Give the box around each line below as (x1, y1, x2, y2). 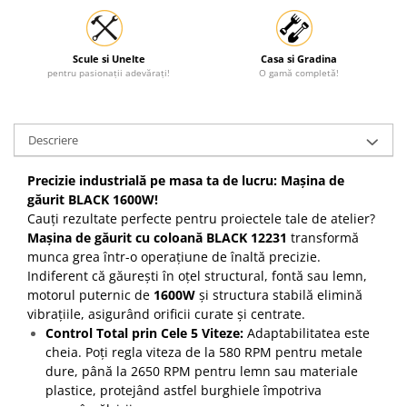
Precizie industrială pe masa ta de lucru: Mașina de (27, 171, 344, 189)
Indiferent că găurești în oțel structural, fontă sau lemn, (27, 266, 367, 284)
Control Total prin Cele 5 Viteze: (45, 323, 243, 342)
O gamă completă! (258, 65, 339, 79)
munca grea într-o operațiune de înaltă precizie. (27, 247, 321, 265)
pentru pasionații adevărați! (47, 65, 170, 79)
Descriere (28, 131, 78, 148)
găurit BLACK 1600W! (27, 190, 158, 208)
